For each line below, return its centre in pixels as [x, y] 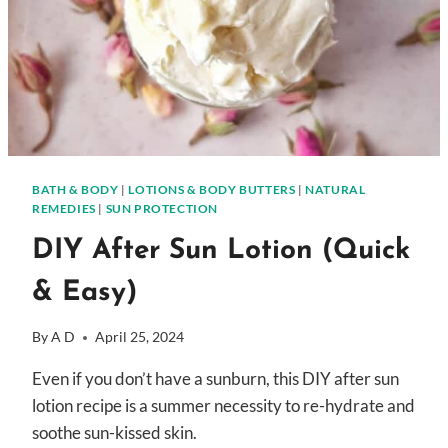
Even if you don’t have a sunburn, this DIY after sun [215, 379]
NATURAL [335, 189]
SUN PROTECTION [161, 208]
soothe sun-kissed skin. [114, 433]
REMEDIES [64, 208]
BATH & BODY [75, 189]
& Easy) [84, 292]
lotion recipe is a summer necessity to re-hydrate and [223, 406]
